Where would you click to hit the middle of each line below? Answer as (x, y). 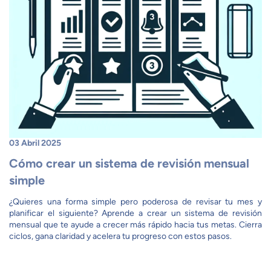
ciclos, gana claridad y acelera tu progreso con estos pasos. (120, 236)
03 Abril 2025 (35, 143)
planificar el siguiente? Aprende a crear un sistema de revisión (135, 213)
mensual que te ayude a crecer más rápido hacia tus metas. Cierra (135, 225)
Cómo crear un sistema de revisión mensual (129, 163)
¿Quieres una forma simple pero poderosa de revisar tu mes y (135, 202)
